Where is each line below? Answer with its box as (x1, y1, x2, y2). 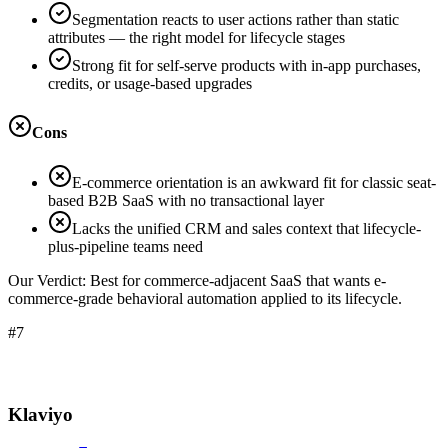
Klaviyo (8, 404, 73, 426)
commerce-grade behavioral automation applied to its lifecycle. (8, 289, 402, 307)
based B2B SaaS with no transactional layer (48, 191, 324, 209)
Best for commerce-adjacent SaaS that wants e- (90, 271, 386, 289)
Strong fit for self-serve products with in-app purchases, (72, 57, 421, 75)
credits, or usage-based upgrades (48, 75, 252, 93)
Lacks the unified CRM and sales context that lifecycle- (72, 219, 421, 237)
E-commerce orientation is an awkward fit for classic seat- (72, 173, 436, 191)
